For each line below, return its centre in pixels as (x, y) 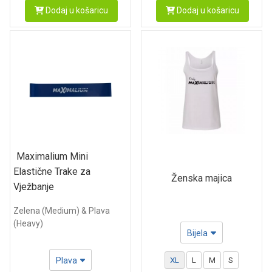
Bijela (198, 233)
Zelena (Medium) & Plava (62, 211)
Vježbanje (34, 186)
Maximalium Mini (52, 156)
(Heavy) (28, 224)
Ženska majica (202, 178)
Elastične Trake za (52, 171)
